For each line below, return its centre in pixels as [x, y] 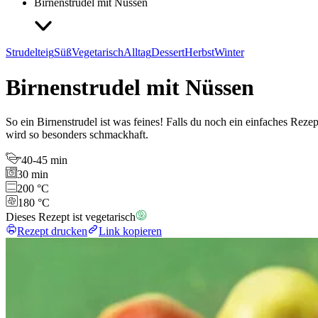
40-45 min [45, 160]
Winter [229, 53]
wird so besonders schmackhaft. [77, 135]
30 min [33, 175]
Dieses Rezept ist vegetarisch [71, 217]
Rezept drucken [52, 231]
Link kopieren [130, 231]
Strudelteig [30, 53]
